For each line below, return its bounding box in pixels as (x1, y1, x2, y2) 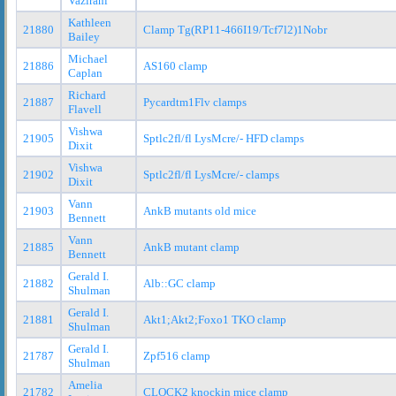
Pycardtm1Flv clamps (143, 95, 247, 109)
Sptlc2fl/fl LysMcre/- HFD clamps (143, 131, 304, 145)
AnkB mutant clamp (143, 240, 240, 254)
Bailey (68, 29, 100, 43)
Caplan (68, 65, 103, 80)
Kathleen (68, 15, 111, 29)
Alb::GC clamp (143, 276, 216, 290)
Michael (68, 51, 108, 65)
